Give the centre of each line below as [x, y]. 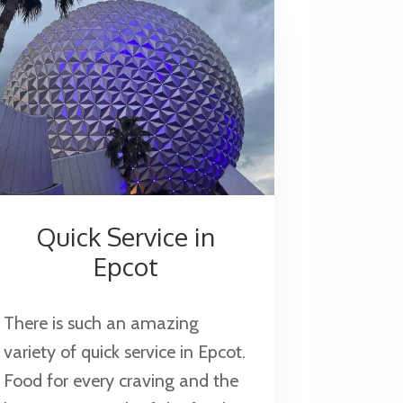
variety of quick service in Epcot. [124, 352]
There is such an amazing [101, 323]
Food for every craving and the [121, 381]
